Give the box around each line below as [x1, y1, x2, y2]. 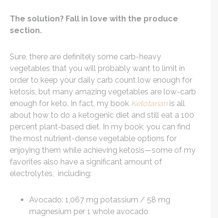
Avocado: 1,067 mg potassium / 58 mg [29, 195, 170, 205]
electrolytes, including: [10, 169, 91, 179]
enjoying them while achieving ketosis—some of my [10, 145, 196, 155]
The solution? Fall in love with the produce [10, 14, 178, 24]
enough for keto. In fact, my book [10, 99, 131, 109]
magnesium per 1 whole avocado [29, 207, 148, 217]
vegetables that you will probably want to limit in [10, 64, 185, 73]
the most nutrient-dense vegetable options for [10, 134, 177, 144]
